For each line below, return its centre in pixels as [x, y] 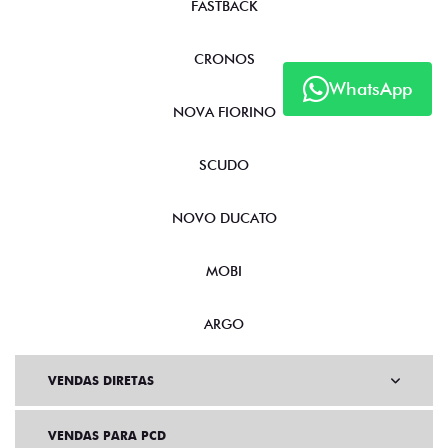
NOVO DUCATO [224, 218]
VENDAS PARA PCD [107, 436]
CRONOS [224, 59]
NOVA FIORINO [224, 112]
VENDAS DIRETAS [101, 381]
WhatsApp [370, 89]
